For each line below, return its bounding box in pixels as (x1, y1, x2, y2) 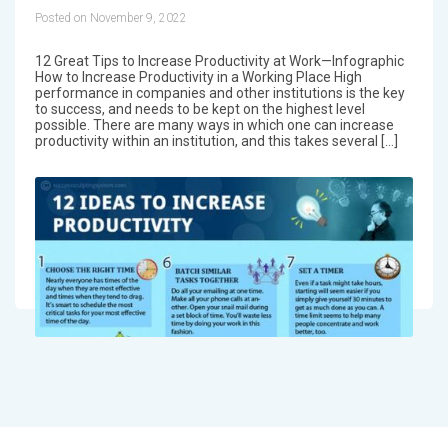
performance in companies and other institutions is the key (34, 84, 405, 101)
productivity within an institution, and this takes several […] (34, 132, 398, 149)
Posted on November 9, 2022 (34, 10, 187, 25)
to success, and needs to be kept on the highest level (34, 100, 365, 117)
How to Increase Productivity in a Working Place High (34, 68, 362, 85)
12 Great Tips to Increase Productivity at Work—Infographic (34, 52, 404, 69)
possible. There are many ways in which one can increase (34, 116, 394, 133)
